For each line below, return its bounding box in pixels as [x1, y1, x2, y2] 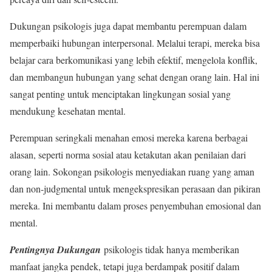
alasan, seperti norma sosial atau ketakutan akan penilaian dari [10, 148, 246, 161]
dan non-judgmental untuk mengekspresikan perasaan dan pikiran [10, 182, 260, 195]
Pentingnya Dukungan [10, 243, 101, 257]
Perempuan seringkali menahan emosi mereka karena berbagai [10, 131, 248, 144]
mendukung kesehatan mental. [10, 104, 126, 118]
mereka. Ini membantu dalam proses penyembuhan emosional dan [10, 199, 261, 212]
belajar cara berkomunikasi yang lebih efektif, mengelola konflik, [10, 53, 257, 67]
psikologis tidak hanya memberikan [101, 243, 239, 256]
